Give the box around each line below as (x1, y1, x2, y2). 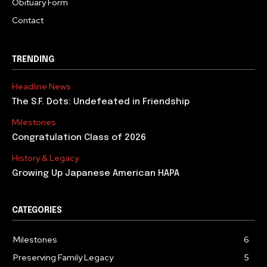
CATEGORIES (12, 206, 62, 215)
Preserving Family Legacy (13, 252, 113, 263)
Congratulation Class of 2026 (12, 133, 146, 143)
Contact (12, 15, 44, 26)
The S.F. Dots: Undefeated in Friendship (12, 97, 190, 107)
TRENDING (12, 55, 54, 64)
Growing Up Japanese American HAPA (12, 169, 179, 179)
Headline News (12, 81, 71, 92)
